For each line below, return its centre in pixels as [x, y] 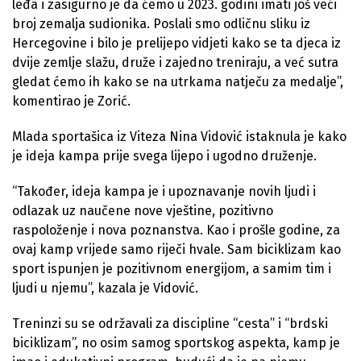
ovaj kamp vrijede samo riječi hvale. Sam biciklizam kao [176, 249]
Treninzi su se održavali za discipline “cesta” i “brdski [170, 323]
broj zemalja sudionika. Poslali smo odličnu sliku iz [161, 23]
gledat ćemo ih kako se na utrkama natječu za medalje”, [178, 81]
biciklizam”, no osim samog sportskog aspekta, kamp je [176, 342]
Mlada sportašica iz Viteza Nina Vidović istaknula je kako [179, 136]
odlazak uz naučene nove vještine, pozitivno [143, 210]
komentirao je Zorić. [71, 101]
